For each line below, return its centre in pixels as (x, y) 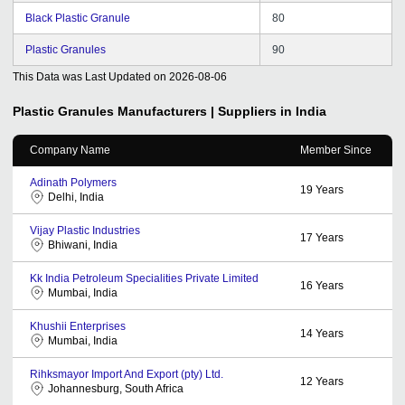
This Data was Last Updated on (89, 76)
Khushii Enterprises (78, 326)
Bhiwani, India (83, 245)
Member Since (336, 150)
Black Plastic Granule (78, 18)
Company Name (70, 150)
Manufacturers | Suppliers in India (222, 111)
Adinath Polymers (73, 182)
